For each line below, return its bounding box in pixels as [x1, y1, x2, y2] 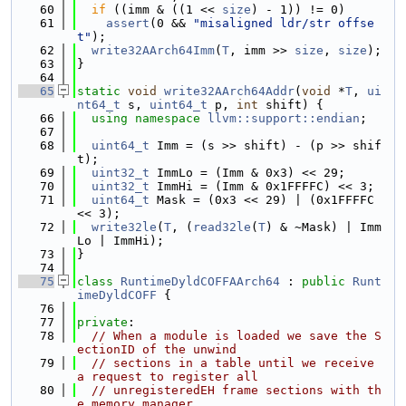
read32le [193, 220, 251, 234]
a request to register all [77, 370, 258, 383]
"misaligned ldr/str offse [193, 16, 374, 30]
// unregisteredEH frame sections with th [92, 383, 382, 397]
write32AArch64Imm [92, 43, 215, 57]
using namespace [92, 111, 208, 125]
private [77, 315, 128, 329]
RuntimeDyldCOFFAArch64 [121, 275, 280, 288]
